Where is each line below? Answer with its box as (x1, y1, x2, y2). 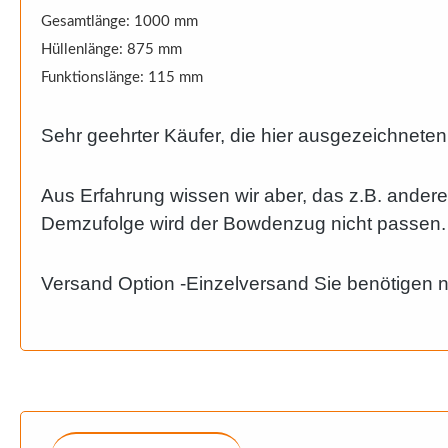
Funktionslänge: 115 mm (41, 70, 203, 85)
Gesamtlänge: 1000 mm (41, 14, 198, 29)
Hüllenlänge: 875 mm (41, 42, 182, 57)
